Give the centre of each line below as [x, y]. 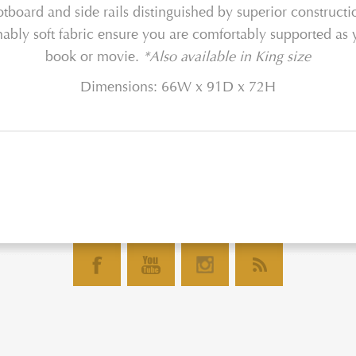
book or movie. [94, 57]
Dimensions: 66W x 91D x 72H [178, 87]
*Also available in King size [227, 57]
